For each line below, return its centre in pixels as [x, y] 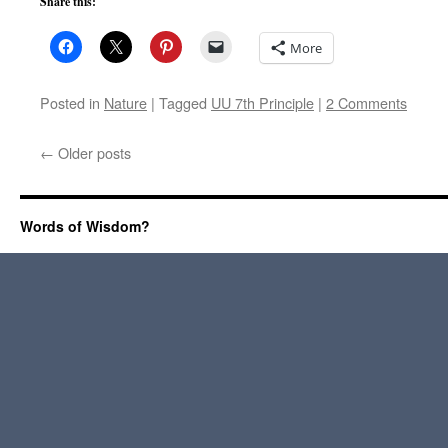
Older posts [92, 152]
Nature [125, 102]
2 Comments [366, 102]
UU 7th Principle [262, 102]
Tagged [183, 102]
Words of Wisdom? [85, 226]
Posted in [70, 102]
